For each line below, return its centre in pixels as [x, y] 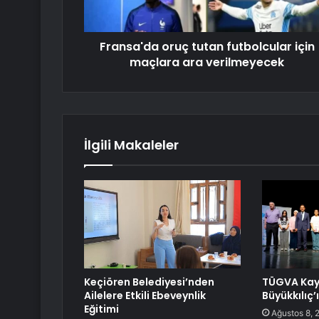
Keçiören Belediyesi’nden [149, 282]
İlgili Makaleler [131, 145]
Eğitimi [101, 309]
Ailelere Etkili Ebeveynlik [145, 296]
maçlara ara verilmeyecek [207, 63]
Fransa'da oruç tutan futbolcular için [207, 47]
